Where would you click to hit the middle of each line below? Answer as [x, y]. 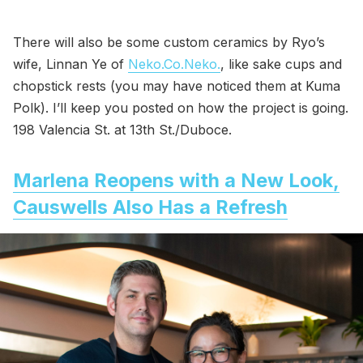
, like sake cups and [281, 64]
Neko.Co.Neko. [174, 64]
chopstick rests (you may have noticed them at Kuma [177, 85]
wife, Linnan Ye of [70, 64]
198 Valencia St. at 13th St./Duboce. [122, 129]
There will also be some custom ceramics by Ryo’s [169, 42]
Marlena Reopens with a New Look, [176, 180]
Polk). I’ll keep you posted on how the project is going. [181, 107]
